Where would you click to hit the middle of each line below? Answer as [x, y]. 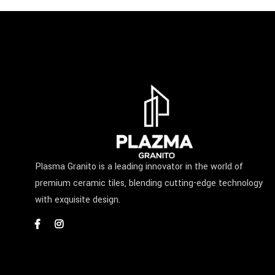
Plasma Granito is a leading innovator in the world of [139, 167]
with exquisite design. [78, 200]
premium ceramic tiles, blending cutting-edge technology [149, 184]
